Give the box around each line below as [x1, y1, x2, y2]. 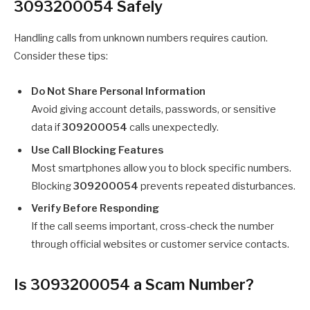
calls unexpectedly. [127, 121, 219, 134]
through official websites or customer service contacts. [31, 238, 289, 251]
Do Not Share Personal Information [31, 85, 206, 98]
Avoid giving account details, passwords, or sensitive [31, 103, 276, 116]
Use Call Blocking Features [31, 143, 163, 156]
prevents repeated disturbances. [138, 179, 295, 192]
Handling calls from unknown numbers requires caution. [14, 31, 268, 44]
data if [31, 121, 62, 134]
